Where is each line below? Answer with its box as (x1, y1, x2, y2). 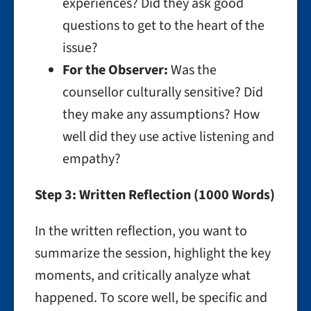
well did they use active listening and (62, 127, 274, 146)
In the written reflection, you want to (35, 221, 247, 241)
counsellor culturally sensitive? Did (62, 83, 263, 102)
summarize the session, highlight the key (35, 244, 271, 263)
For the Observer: (62, 60, 168, 80)
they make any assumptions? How (62, 105, 260, 124)
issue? (62, 38, 98, 58)
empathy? (62, 149, 121, 169)
